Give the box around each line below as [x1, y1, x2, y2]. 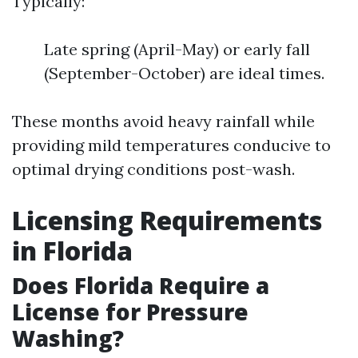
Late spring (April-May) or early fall [44, 39, 310, 59]
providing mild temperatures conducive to [12, 135, 331, 155]
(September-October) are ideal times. [44, 63, 324, 83]
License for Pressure [12, 296, 249, 327]
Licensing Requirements [12, 203, 322, 237]
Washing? [12, 323, 124, 353]
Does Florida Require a [12, 270, 269, 300]
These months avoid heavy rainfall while [12, 111, 315, 131]
